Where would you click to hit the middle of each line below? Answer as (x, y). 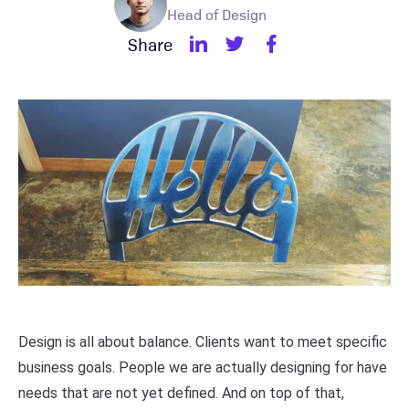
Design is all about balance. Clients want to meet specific (203, 342)
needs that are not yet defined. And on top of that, (181, 393)
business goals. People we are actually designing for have (203, 367)
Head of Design (217, 14)
